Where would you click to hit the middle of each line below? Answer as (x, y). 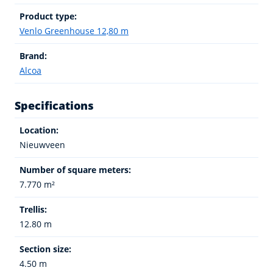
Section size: (45, 249)
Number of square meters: (75, 169)
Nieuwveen (42, 144)
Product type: (48, 16)
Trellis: (33, 209)
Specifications (54, 105)
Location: (39, 130)
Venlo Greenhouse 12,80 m (74, 30)
